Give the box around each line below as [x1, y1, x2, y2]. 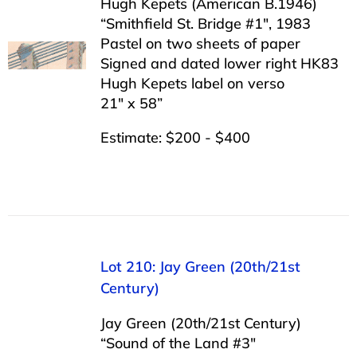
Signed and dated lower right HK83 [100, 53, 339, 73]
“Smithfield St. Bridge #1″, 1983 [100, 14, 311, 33]
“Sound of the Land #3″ [100, 333, 256, 352]
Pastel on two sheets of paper [100, 33, 300, 53]
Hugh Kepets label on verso [100, 73, 284, 92]
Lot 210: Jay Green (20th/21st [100, 257, 300, 276]
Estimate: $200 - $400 [100, 127, 250, 147]
